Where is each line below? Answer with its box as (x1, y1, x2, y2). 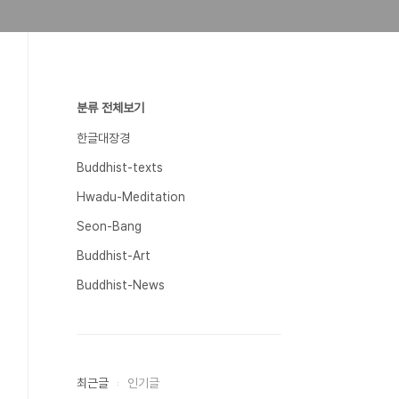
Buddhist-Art (77, 248, 151, 263)
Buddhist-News (77, 278, 165, 292)
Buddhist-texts (77, 160, 163, 175)
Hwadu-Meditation (77, 190, 185, 204)
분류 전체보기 (77, 101, 144, 115)
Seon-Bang (77, 219, 142, 233)
